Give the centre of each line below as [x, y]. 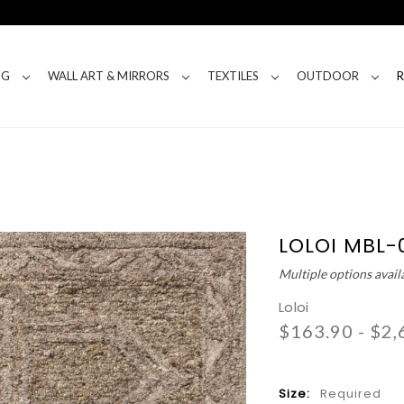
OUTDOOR [327, 76]
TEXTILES [233, 76]
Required [351, 394]
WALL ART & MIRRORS [109, 76]
